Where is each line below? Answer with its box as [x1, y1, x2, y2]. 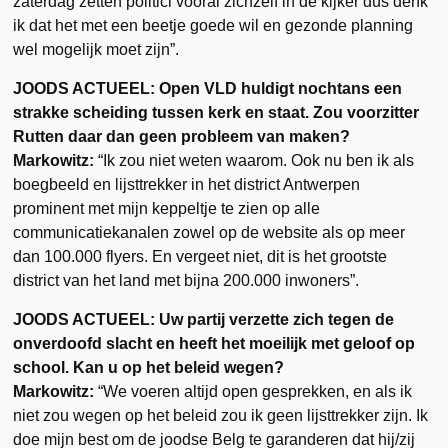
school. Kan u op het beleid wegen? [13, 358, 285, 376]
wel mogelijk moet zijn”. [13, 40, 180, 58]
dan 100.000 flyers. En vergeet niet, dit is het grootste [13, 247, 388, 265]
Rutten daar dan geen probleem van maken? [13, 127, 351, 145]
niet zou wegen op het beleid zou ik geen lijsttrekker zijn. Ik [13, 406, 429, 424]
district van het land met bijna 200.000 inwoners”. [13, 271, 360, 289]
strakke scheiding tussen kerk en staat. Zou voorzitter [13, 103, 420, 121]
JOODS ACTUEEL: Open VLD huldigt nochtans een [13, 79, 403, 97]
